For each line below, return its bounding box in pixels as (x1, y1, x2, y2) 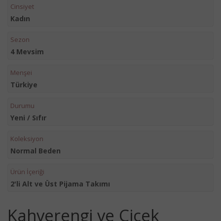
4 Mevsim (10, 47, 44, 56)
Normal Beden (10, 146, 61, 155)
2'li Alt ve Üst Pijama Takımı (10, 179, 110, 188)
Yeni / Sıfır (10, 113, 46, 122)
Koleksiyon (10, 134, 43, 143)
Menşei (10, 68, 32, 77)
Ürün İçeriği (10, 167, 44, 176)
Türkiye (10, 80, 37, 89)
